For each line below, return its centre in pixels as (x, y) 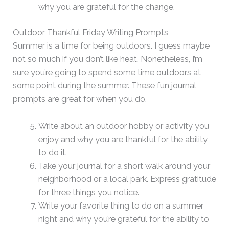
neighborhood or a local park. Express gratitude (127, 179)
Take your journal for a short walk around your (124, 166)
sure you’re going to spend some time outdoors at (107, 73)
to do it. (52, 152)
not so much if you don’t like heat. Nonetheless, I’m (108, 59)
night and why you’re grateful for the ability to (123, 219)
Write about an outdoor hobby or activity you (123, 126)
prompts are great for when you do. (80, 99)
